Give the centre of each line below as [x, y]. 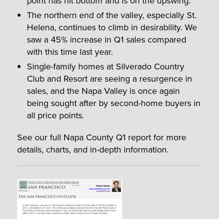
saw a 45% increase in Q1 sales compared [107, 39]
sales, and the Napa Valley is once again [103, 90]
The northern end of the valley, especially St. [112, 15]
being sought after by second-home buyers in [114, 103]
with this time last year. [70, 51]
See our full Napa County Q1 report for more [102, 137]
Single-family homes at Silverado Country [106, 66]
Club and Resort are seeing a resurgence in [109, 78]
